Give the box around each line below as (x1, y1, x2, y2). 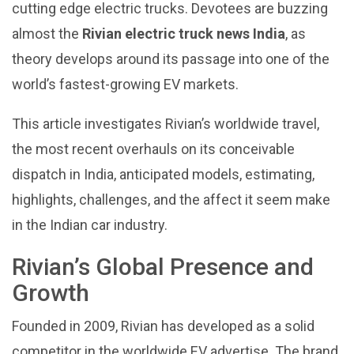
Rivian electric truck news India (82, 24, 285, 42)
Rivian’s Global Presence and (12, 252, 314, 281)
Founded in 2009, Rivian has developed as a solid (12, 317, 314, 334)
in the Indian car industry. (12, 216, 168, 233)
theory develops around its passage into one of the (12, 50, 330, 67)
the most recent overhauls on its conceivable (12, 140, 295, 157)
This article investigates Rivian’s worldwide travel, (12, 115, 319, 132)
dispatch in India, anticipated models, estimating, (12, 165, 314, 183)
